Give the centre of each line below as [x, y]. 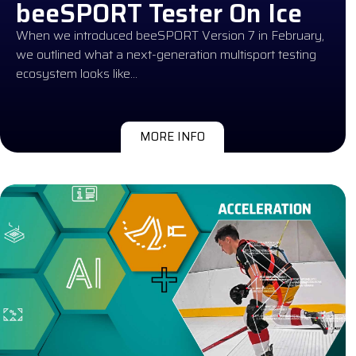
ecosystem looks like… [77, 73]
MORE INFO [173, 136]
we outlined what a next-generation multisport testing [166, 54]
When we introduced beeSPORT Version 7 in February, [170, 35]
